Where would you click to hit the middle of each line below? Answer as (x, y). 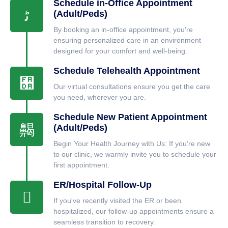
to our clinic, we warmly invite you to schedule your (135, 154)
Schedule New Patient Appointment (130, 117)
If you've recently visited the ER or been (117, 201)
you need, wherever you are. (100, 97)
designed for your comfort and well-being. (120, 51)
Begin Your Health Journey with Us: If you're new (132, 144)
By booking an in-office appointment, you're (123, 30)
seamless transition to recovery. (104, 222)
